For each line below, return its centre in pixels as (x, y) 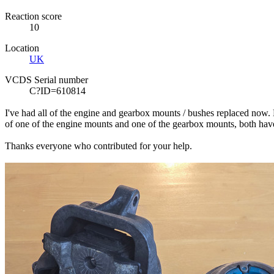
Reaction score (33, 17)
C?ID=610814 (57, 91)
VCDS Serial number (46, 80)
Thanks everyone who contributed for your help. (98, 146)
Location (22, 48)
